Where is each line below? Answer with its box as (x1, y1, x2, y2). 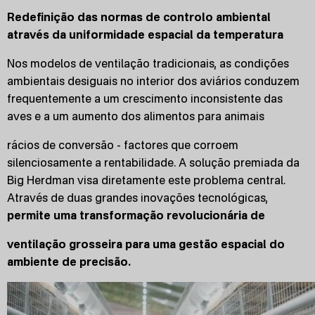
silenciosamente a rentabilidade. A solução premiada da (7, 155, 300, 169)
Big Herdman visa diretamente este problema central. (7, 173, 285, 187)
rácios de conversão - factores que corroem (7, 138, 238, 152)
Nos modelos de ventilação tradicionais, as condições (7, 56, 289, 70)
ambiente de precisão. (7, 255, 131, 269)
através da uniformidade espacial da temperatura (7, 27, 283, 41)
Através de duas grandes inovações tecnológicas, (7, 191, 268, 205)
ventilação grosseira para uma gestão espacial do (7, 237, 285, 251)
